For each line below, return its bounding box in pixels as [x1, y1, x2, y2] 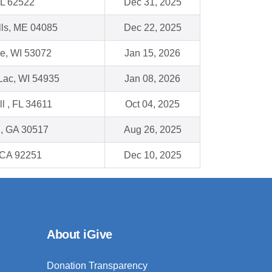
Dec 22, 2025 [123, 22, 182, 33]
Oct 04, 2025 [125, 99, 180, 110]
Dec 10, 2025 [123, 150, 182, 161]
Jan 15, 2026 [124, 48, 180, 59]
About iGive [47, 228, 112, 242]
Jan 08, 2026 [124, 73, 180, 84]
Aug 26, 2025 [123, 124, 182, 135]
